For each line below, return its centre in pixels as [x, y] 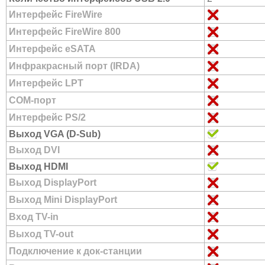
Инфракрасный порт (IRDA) [74, 66]
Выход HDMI [38, 167]
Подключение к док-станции [75, 251]
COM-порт [33, 100]
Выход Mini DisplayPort [63, 200]
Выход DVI [34, 150]
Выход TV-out [41, 234]
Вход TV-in [34, 217]
